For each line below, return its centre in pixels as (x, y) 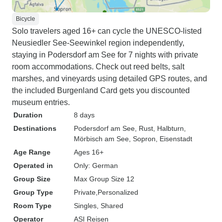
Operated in (33, 166)
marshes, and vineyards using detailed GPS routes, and (110, 79)
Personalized (118, 192)
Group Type (33, 192)
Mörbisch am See (101, 139)
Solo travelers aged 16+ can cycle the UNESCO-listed (107, 31)
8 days (84, 115)
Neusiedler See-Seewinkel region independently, (98, 43)
